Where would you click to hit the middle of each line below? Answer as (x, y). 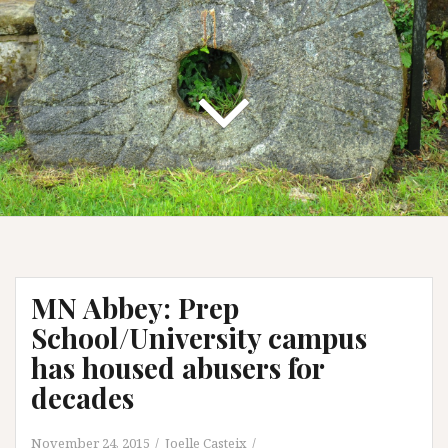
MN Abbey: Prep (135, 307)
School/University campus (199, 337)
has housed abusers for (177, 367)
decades (82, 397)
